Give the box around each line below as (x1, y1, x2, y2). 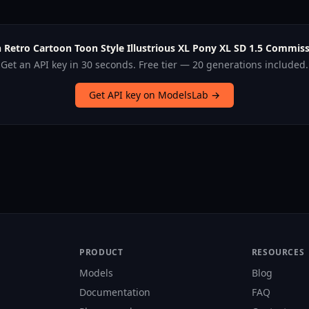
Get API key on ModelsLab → (89, 88, 220, 102)
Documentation (79, 286, 151, 299)
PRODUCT (79, 246, 123, 259)
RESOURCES (251, 246, 305, 259)
